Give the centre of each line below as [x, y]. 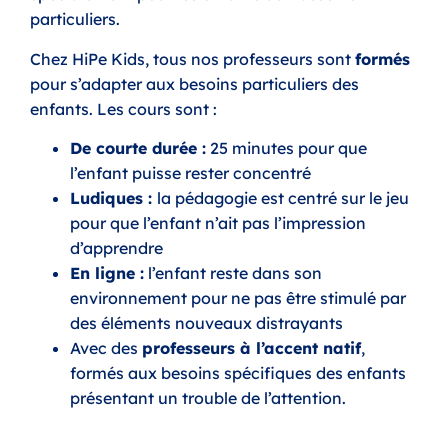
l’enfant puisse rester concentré [190, 173]
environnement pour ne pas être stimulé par [238, 298]
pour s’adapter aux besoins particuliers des [194, 83]
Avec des [106, 348]
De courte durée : [138, 148]
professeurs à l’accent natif [251, 348]
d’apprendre [116, 248]
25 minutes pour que [286, 148]
